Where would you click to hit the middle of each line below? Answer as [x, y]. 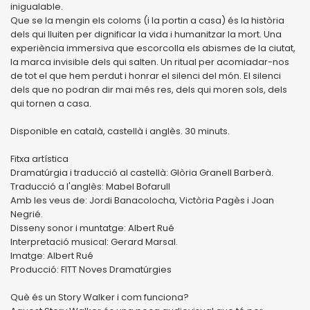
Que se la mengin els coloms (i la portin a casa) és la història [147, 20]
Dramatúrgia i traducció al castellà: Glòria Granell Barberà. [142, 172]
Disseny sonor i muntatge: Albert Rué [92, 228]
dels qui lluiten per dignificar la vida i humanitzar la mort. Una [146, 34]
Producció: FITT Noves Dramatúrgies [91, 269]
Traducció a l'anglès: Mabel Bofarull [90, 186]
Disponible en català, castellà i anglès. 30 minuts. [120, 131]
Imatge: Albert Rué [52, 255]
